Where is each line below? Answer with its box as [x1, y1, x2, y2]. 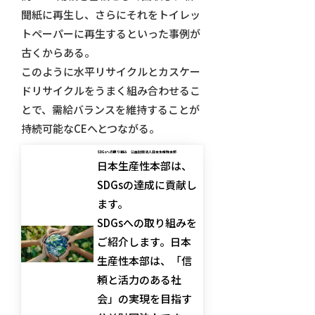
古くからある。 [20, 45, 95, 60]
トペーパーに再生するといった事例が [20, 26, 200, 41]
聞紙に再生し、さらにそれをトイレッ [20, 7, 200, 22]
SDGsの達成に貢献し [97, 177, 198, 193]
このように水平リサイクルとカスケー [20, 64, 200, 79]
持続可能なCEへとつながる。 [20, 121, 160, 136]
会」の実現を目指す [97, 291, 193, 307]
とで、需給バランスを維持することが [20, 102, 200, 117]
